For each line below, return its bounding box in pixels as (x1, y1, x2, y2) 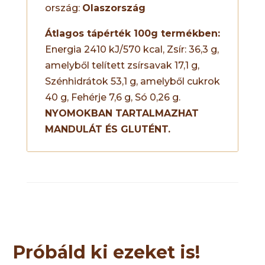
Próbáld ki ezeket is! (13, 241, 201, 263)
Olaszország (82, 2, 146, 14)
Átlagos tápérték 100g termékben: (44, 27, 220, 39)
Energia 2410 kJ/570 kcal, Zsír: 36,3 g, (44, 43, 219, 55)
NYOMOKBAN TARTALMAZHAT (44, 107, 199, 119)
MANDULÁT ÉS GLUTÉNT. (44, 123, 170, 135)
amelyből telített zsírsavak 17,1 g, (44, 59, 199, 71)
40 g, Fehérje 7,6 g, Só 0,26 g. (44, 91, 180, 103)
